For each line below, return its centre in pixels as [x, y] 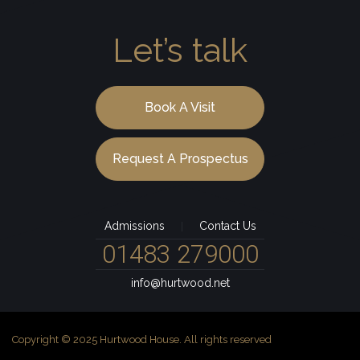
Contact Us [227, 226]
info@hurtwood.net [180, 283]
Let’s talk [180, 51]
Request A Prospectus [180, 159]
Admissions [134, 226]
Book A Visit [180, 108]
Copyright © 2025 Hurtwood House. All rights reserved [142, 340]
